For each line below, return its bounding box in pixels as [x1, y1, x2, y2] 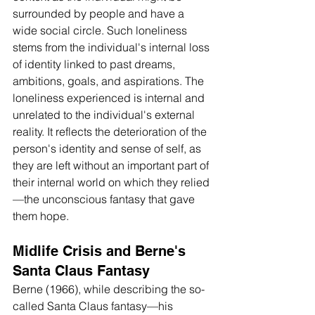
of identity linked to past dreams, [13, 57, 178, 71]
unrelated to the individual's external [13, 108, 198, 122]
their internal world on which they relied [13, 175, 210, 189]
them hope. [13, 209, 69, 223]
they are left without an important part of [13, 158, 212, 172]
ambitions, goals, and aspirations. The [13, 74, 207, 88]
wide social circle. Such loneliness [13, 23, 190, 37]
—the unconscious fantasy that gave [13, 192, 198, 206]
